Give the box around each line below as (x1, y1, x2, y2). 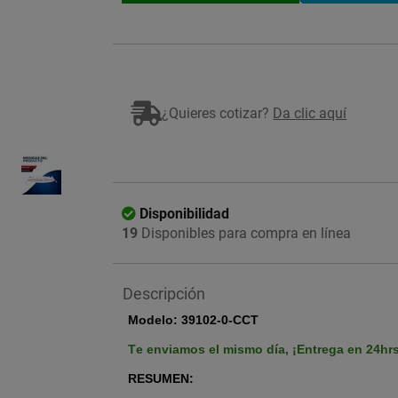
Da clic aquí (273, 104, 347, 122)
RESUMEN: (128, 371, 195, 386)
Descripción (123, 284, 206, 303)
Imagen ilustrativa (277, 119, 378, 133)
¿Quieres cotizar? (162, 104, 274, 122)
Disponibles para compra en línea (138, 225, 352, 242)
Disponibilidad (139, 205, 230, 222)
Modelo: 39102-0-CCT (128, 313, 259, 327)
